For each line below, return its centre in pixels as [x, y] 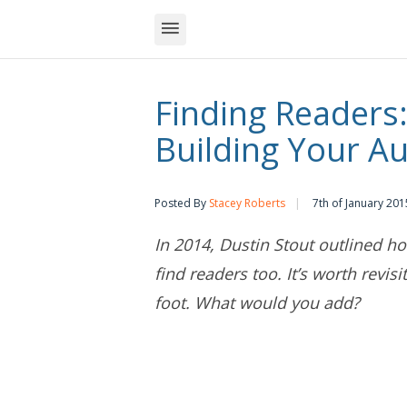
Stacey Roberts [247, 203]
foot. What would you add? [257, 303]
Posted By [182, 203]
